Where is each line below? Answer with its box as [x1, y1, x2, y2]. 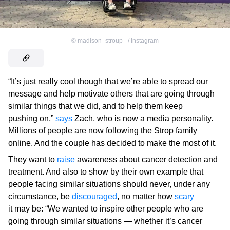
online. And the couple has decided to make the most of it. [8, 139, 217, 148]
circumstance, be [8, 192, 72, 201]
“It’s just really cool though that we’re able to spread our [8, 77, 208, 86]
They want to [8, 155, 57, 164]
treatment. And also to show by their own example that [8, 167, 203, 177]
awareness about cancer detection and [75, 155, 218, 164]
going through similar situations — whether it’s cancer [8, 217, 202, 226]
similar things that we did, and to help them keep [8, 102, 183, 111]
